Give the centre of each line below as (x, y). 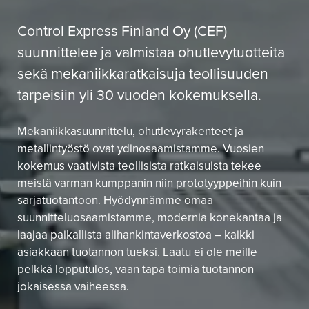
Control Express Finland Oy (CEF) (122, 30)
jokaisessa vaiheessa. (73, 286)
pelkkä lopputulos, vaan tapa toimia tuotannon (136, 269)
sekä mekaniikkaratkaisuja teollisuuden (143, 73)
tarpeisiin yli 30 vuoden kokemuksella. (139, 94)
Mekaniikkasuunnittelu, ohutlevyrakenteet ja (130, 131)
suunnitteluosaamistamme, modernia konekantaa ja (150, 217)
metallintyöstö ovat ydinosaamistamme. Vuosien (141, 148)
